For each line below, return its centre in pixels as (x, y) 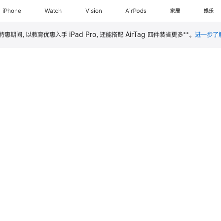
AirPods (136, 11)
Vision (93, 11)
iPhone (12, 11)
